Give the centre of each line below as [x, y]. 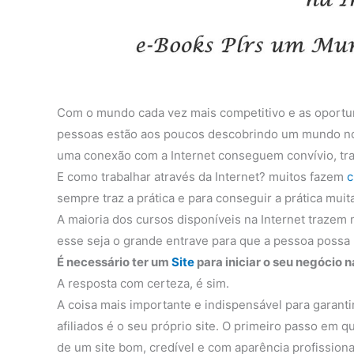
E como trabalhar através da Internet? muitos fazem [202, 177]
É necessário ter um [114, 262]
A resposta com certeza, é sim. [143, 284]
